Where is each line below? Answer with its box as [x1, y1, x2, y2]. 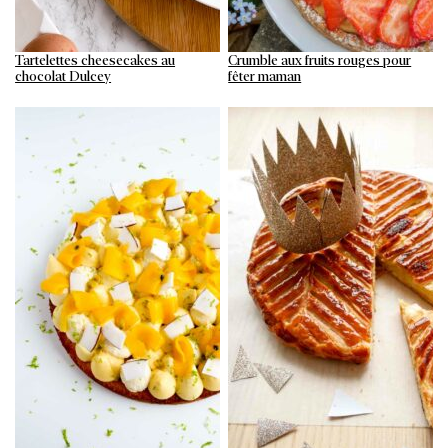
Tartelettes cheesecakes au [15, 52, 176, 69]
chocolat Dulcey [15, 68, 112, 85]
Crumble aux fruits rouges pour [228, 52, 412, 69]
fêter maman [228, 68, 302, 85]
